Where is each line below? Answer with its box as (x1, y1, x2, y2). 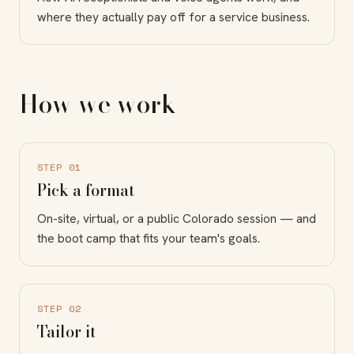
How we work (19, 84, 176, 123)
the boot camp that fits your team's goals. (37, 229, 260, 247)
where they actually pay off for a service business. (37, 8, 310, 25)
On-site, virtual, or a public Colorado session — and (37, 209, 316, 227)
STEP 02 (37, 301, 81, 315)
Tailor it (37, 318, 96, 344)
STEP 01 (37, 160, 81, 174)
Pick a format (37, 177, 134, 202)
